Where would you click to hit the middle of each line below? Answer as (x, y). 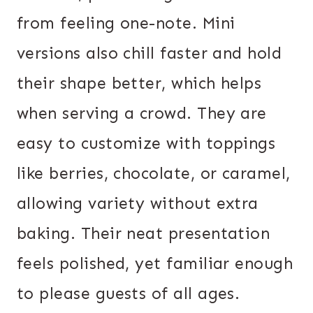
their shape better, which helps (139, 83)
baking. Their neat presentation (144, 234)
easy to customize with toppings (146, 144)
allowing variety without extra (138, 204)
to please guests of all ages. (129, 294)
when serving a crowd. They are (142, 114)
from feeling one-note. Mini (126, 23)
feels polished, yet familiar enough (155, 264)
